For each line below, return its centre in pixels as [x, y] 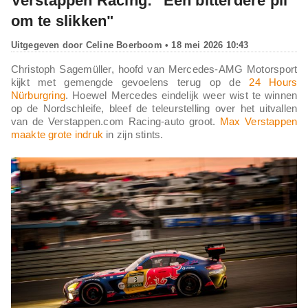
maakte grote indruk [57, 134]
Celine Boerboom [124, 45]
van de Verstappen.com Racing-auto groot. [115, 121]
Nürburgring [38, 95]
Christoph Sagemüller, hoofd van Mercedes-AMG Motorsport [154, 69]
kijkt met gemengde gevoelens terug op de [130, 82]
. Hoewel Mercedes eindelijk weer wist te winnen [181, 95]
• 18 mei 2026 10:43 [205, 45]
